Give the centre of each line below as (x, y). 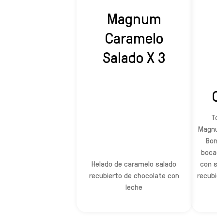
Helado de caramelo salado (134, 164)
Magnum (134, 18)
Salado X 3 (134, 57)
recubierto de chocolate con (134, 175)
